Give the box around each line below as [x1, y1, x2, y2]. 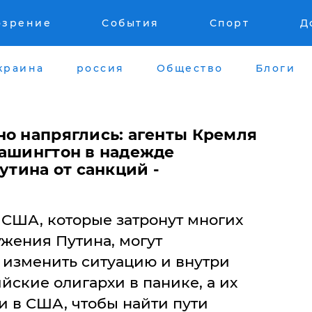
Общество [156, 61, 224, 75]
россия [76, 61, 125, 75]
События [102, 17, 159, 29]
